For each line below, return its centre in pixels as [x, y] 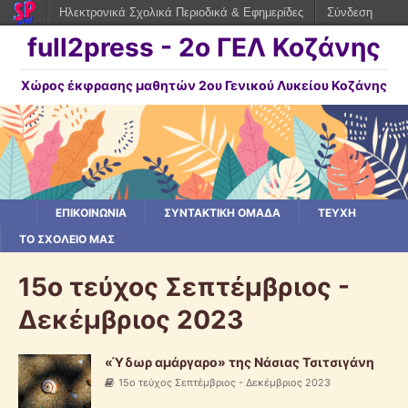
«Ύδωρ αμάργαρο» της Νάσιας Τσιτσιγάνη [240, 362]
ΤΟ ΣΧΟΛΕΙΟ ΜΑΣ [67, 239]
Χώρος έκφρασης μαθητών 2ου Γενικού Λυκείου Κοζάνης [204, 85]
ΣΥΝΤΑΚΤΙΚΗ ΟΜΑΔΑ [222, 212]
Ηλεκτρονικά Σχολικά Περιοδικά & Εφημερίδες [181, 12]
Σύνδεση [350, 12]
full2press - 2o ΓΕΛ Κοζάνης [204, 47]
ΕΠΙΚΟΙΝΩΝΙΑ [91, 212]
